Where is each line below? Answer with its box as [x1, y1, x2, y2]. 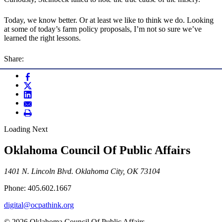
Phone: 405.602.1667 [4, 183, 71, 192]
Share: [4, 55, 24, 63]
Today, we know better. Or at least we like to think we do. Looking [4, 16, 214, 25]
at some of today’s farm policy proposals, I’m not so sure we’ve [4, 25, 202, 34]
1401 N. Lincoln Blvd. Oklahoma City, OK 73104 [4, 166, 160, 175]
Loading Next [4, 125, 48, 134]
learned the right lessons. [4, 34, 81, 43]
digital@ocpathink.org [4, 200, 74, 209]
